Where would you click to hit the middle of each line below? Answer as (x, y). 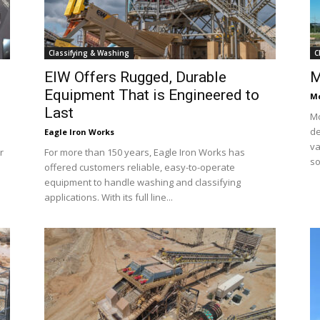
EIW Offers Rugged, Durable (135, 77)
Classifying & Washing (89, 53)
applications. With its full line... (109, 197)
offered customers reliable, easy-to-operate (140, 167)
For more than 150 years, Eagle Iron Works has (145, 152)
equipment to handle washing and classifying (142, 182)
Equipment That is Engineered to (152, 95)
